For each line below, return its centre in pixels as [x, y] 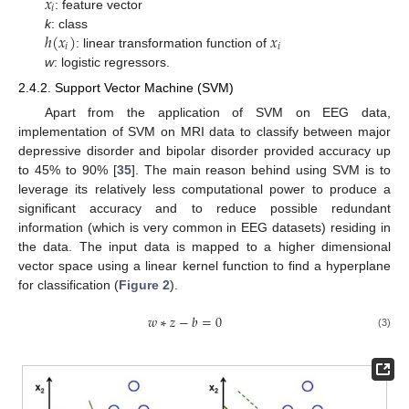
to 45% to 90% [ [68, 170]
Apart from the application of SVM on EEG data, [217, 113]
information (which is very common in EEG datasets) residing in [204, 228]
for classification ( [68, 285]
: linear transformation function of [173, 42]
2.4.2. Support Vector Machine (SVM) [126, 87]
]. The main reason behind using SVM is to [261, 170]
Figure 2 [144, 285]
